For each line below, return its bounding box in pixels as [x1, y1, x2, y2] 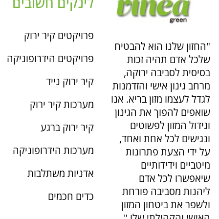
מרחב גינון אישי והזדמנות [112, 79, 210, 93]
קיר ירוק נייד [46, 75, 94, 88]
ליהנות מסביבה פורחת [122, 185, 210, 198]
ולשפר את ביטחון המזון [121, 198, 210, 212]
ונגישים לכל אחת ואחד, [119, 132, 210, 146]
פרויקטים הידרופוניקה [7, 52, 94, 66]
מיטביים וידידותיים [141, 158, 210, 172]
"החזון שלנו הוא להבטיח [114, 40, 210, 53]
